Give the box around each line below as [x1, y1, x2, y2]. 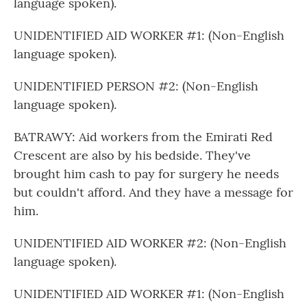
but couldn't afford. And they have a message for [14, 184, 293, 200]
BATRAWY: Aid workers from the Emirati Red [14, 129, 273, 145]
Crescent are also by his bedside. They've [14, 147, 251, 163]
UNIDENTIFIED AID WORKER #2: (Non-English [14, 235, 286, 251]
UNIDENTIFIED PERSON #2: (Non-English [14, 78, 258, 94]
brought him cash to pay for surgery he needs [14, 166, 279, 182]
